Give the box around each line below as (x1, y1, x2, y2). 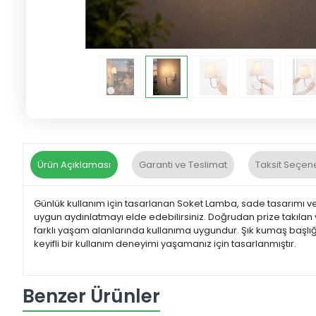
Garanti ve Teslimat (139, 158, 227, 172)
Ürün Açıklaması (37, 158, 111, 172)
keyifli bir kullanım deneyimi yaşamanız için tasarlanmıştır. (34, 237, 296, 251)
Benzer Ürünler (23, 283, 160, 309)
